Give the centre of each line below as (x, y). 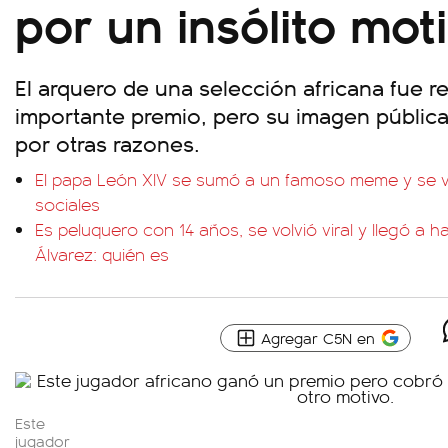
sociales (67, 204)
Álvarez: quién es (102, 254)
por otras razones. (107, 142)
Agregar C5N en (318, 337)
